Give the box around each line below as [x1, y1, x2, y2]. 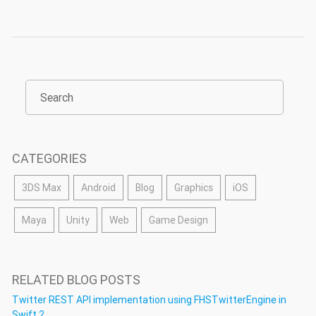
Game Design [149, 213, 208, 226]
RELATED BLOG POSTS [12, 271, 140, 288]
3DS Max [22, 181, 61, 194]
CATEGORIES [12, 150, 87, 166]
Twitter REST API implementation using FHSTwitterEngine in [12, 293, 286, 306]
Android [81, 181, 116, 194]
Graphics [174, 181, 213, 194]
